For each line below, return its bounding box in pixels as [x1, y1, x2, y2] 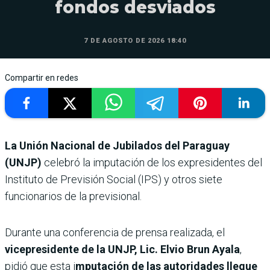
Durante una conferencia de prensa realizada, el [5, 226, 225, 239]
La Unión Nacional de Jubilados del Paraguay [5, 139, 230, 152]
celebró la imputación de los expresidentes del [42, 156, 262, 169]
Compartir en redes [5, 73, 78, 83]
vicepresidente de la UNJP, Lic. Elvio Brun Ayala [5, 243, 240, 256]
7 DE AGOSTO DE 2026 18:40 [84, 37, 186, 45]
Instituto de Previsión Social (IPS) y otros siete [5, 173, 222, 186]
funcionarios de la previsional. [5, 190, 142, 202]
